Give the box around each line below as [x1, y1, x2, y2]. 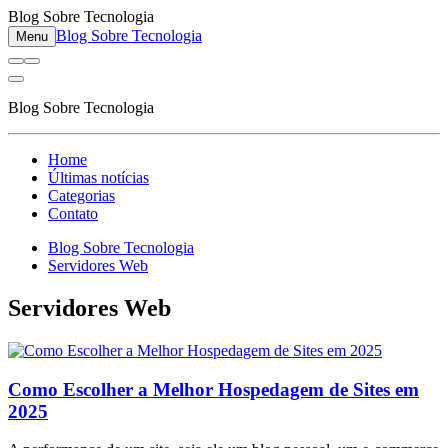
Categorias [48, 187, 115, 204]
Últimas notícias [48, 169, 149, 186]
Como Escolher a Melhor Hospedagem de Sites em [8, 378, 419, 400]
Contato [48, 205, 98, 222]
